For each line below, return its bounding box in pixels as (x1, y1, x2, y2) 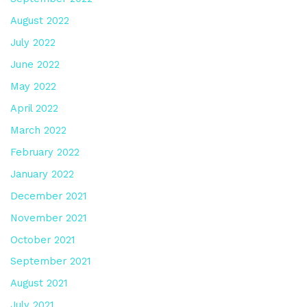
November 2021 (10, 211, 86, 224)
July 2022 (10, 36, 56, 49)
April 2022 (10, 101, 58, 114)
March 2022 (10, 123, 66, 136)
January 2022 (10, 167, 74, 180)
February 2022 (10, 145, 79, 158)
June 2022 (10, 58, 60, 71)
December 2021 (10, 189, 86, 202)
